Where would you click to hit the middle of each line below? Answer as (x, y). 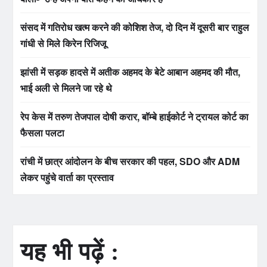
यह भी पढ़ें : (70, 252)
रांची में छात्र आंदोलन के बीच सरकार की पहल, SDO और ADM (130, 161)
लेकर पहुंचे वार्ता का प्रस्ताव (67, 177)
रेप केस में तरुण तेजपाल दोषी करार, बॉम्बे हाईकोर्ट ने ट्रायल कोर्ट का (134, 117)
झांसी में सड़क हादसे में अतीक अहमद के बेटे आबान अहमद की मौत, (130, 72)
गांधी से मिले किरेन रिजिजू (63, 43)
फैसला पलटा (42, 133)
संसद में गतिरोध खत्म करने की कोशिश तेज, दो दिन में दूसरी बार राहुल (135, 27)
